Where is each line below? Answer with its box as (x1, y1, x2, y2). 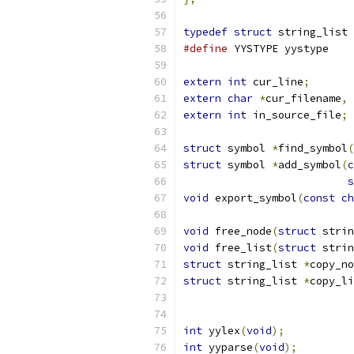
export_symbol (209, 191, 297, 205)
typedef (183, 25, 228, 39)
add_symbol (278, 158, 341, 171)
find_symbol (278, 141, 348, 155)
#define (183, 42, 228, 55)
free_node (209, 224, 272, 238)
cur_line (247, 75, 303, 88)
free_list (209, 241, 272, 254)
